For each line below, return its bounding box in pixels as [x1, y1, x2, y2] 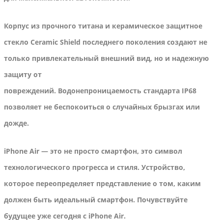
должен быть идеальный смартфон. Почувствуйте [4, 195, 188, 205]
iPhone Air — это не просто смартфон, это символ [4, 146, 182, 156]
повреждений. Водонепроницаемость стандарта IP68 [4, 86, 196, 96]
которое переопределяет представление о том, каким [4, 179, 201, 189]
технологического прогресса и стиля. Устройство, [4, 163, 185, 172]
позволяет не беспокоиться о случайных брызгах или [4, 102, 200, 112]
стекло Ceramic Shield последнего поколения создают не [4, 37, 207, 47]
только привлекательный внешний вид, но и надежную [4, 54, 209, 63]
